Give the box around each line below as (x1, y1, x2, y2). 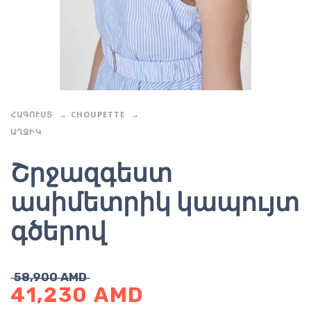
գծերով (10, 217, 106, 247)
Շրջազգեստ (10, 158, 172, 189)
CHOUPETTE (71, 109, 125, 120)
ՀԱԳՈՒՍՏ (10, 109, 53, 120)
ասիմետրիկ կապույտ (10, 187, 299, 218)
